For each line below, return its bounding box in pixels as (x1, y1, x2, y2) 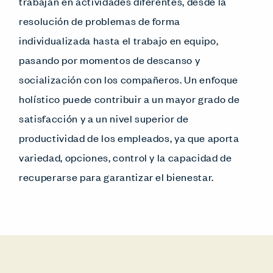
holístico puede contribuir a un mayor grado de (19, 91, 240, 105)
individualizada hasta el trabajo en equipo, (19, 33, 219, 47)
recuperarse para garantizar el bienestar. (19, 169, 216, 183)
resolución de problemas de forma (19, 13, 181, 27)
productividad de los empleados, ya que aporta (19, 130, 239, 144)
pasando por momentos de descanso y (19, 52, 200, 66)
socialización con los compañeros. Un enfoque (19, 72, 239, 86)
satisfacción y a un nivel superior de (19, 111, 189, 125)
